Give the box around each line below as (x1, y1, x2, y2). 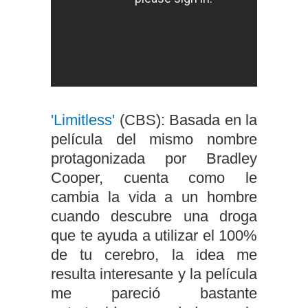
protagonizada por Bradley (51, 150, 257, 167)
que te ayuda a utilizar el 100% (51, 227, 257, 244)
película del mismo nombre (51, 131, 257, 148)
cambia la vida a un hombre (51, 188, 257, 206)
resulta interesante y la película (51, 265, 257, 283)
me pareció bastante (51, 285, 257, 302)
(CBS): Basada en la (119, 111, 257, 129)
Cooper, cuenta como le (51, 169, 257, 186)
